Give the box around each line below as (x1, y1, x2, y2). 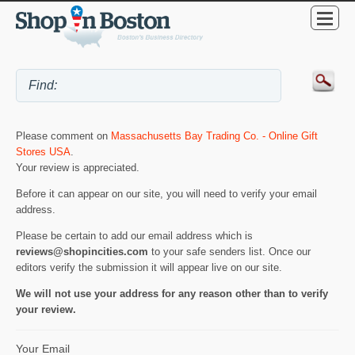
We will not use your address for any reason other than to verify (16, 287, 328, 300)
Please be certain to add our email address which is (16, 229, 253, 242)
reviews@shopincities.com (16, 245, 148, 258)
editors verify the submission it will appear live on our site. (16, 261, 282, 273)
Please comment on (16, 130, 111, 143)
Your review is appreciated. (16, 162, 139, 174)
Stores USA (16, 146, 71, 158)
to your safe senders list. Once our (148, 245, 311, 258)
